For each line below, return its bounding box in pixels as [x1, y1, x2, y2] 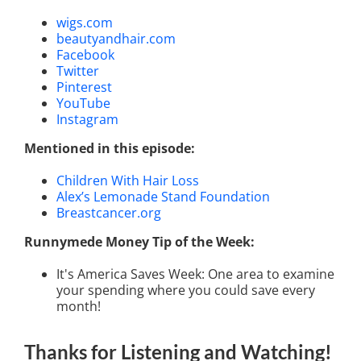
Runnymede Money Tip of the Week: [24, 233, 255, 251]
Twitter [56, 62, 99, 81]
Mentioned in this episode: [24, 139, 195, 158]
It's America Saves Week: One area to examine [56, 265, 334, 284]
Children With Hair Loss [56, 172, 199, 190]
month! [56, 297, 101, 316]
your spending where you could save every [56, 281, 315, 300]
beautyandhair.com [56, 30, 176, 48]
